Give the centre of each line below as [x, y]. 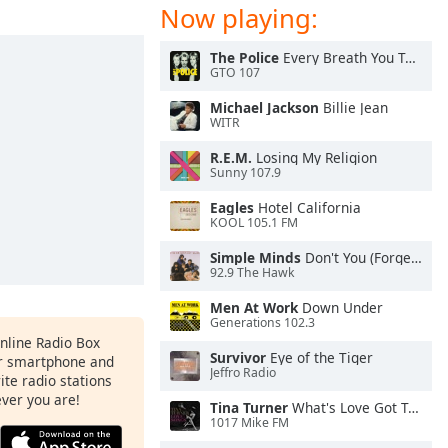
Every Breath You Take [342, 57]
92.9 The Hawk [252, 273]
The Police [244, 57]
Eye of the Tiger [319, 357]
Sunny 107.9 [245, 173]
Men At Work [254, 307]
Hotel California [307, 207]
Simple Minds [255, 257]
